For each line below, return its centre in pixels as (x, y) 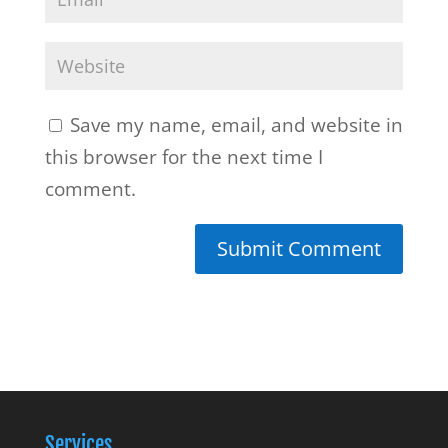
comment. (90, 189)
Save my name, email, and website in (236, 125)
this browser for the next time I (183, 157)
